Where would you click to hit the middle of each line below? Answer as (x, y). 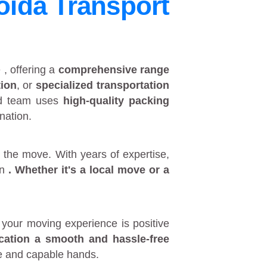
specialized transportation (103, 86)
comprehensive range (114, 70)
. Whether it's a (49, 170)
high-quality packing (117, 101)
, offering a (31, 70)
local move (118, 170)
